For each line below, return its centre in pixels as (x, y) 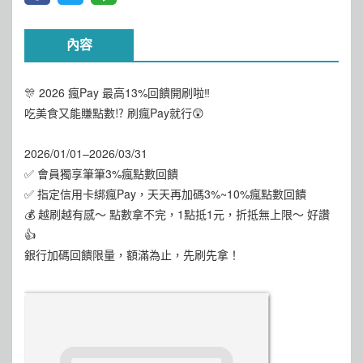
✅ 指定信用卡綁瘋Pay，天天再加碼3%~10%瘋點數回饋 (165, 194)
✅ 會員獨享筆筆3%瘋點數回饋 (101, 173)
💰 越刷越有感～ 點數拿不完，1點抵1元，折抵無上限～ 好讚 (177, 214)
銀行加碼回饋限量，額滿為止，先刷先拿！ (132, 254)
